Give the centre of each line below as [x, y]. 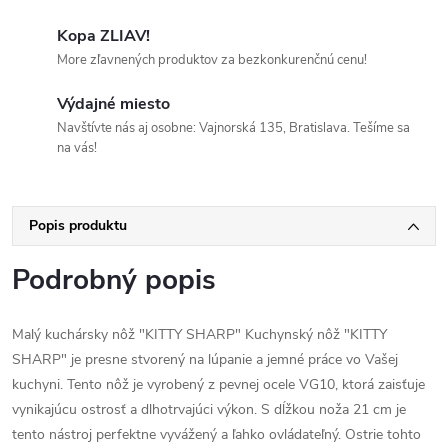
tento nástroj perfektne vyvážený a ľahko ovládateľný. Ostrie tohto [216, 434]
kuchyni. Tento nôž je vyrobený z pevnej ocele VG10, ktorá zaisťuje [218, 384]
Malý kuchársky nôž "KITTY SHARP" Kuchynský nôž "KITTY [199, 334]
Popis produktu [78, 225]
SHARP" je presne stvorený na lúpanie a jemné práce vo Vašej [205, 359]
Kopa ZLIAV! [103, 36]
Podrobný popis [114, 280]
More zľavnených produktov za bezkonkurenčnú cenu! [212, 60]
